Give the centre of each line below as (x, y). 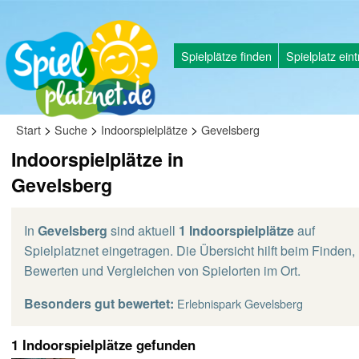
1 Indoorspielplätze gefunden (103, 345)
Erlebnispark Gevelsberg (240, 303)
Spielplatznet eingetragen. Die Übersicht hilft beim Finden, (190, 250)
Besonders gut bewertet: (99, 303)
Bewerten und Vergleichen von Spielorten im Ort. (162, 270)
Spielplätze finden (226, 55)
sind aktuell (143, 230)
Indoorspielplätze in (97, 159)
